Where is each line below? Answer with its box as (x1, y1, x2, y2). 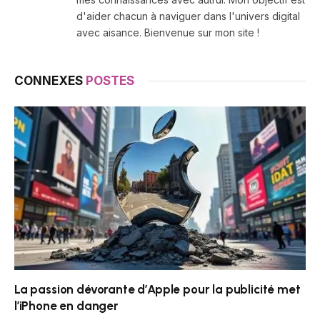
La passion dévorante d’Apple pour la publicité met (14, 282, 301, 297)
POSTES (86, 73, 134, 88)
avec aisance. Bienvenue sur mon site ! (76, 26, 259, 39)
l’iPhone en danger (14, 299, 119, 314)
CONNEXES (14, 73, 86, 88)
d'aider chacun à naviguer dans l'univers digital (76, 9, 300, 22)
